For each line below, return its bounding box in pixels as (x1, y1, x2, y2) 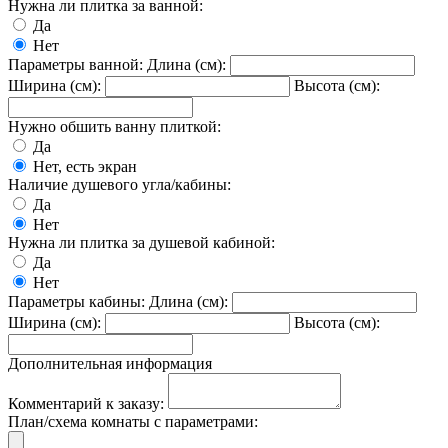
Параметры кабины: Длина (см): (8, 292, 228, 310)
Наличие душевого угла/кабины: (8, 175, 231, 193)
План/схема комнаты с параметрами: (8, 412, 258, 430)
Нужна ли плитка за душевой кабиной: (8, 233, 275, 251)
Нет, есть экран (33, 157, 137, 175)
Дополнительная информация (8, 354, 212, 372)
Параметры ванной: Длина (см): (8, 55, 226, 73)
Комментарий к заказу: (8, 394, 164, 412)
